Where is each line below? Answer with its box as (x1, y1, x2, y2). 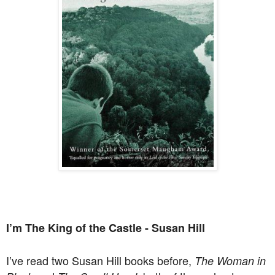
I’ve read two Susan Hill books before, (6, 252, 195, 269)
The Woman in (195, 253, 266, 269)
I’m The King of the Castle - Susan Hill (6, 220, 205, 236)
